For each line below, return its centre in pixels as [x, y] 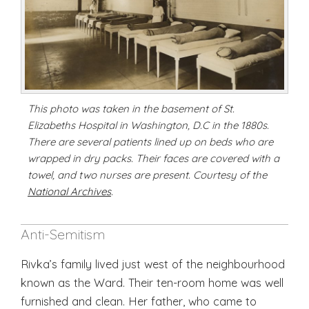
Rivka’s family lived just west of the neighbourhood [153, 263]
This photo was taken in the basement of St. [131, 108]
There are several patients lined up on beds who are [150, 141]
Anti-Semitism [63, 234]
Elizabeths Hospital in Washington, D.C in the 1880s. [148, 125]
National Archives [69, 191]
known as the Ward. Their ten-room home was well [152, 282]
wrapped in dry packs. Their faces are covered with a [153, 158]
